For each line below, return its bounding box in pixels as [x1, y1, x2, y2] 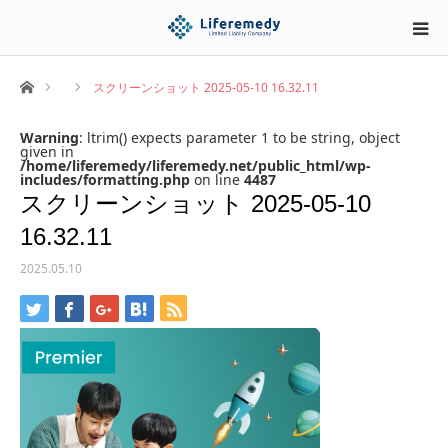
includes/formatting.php [20, 170, 190, 189]
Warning [20, 128, 79, 147]
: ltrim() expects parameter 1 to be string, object [79, 128, 400, 147]
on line [190, 170, 244, 189]
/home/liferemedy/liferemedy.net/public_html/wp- [20, 156, 371, 175]
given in [20, 142, 74, 161]
